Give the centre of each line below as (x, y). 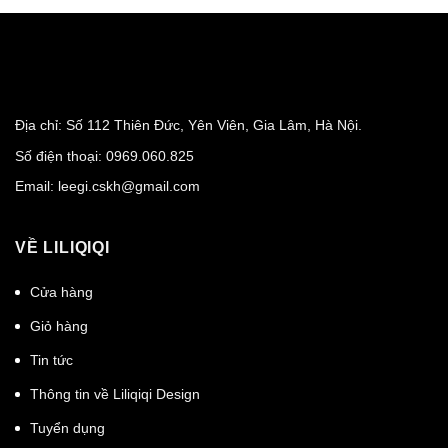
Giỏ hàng (59, 326)
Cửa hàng (61, 292)
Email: (36, 185)
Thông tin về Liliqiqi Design (115, 394)
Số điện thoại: (60, 155)
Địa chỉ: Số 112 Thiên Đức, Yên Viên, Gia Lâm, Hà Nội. (188, 125)
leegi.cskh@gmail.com (129, 185)
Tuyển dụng (67, 428)
